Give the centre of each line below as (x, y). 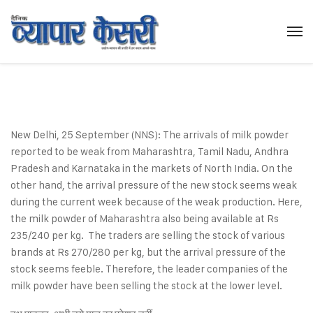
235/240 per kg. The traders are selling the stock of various (148, 235)
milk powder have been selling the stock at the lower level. (146, 285)
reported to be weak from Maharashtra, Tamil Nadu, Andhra (150, 151)
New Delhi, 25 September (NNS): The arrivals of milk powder (150, 134)
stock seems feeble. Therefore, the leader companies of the (149, 269)
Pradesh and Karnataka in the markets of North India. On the (152, 168)
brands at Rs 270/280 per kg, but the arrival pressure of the (148, 252)
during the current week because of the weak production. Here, (156, 202)
